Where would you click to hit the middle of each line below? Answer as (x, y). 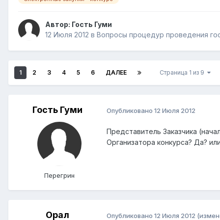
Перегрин (59, 176)
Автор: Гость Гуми (79, 25)
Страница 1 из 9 (183, 73)
